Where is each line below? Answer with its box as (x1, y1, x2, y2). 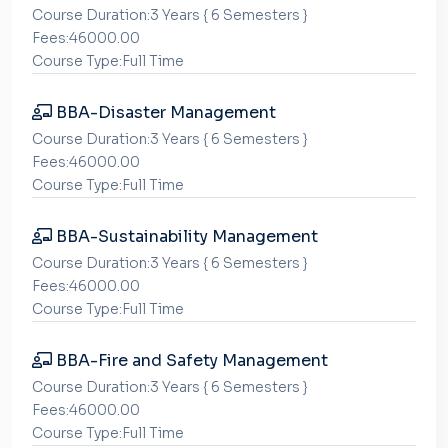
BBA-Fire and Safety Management (52, 350, 328, 371)
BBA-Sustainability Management (52, 226, 318, 247)
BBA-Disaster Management (52, 102, 276, 123)
